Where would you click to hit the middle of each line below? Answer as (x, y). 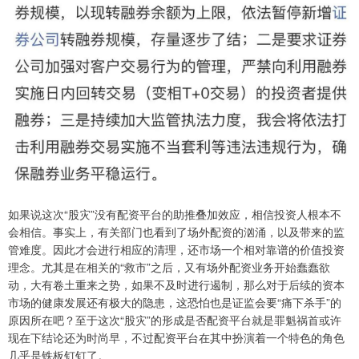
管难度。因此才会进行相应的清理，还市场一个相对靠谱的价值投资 (176, 249)
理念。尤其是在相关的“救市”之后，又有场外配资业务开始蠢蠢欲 (169, 266)
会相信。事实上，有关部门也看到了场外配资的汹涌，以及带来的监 (176, 231)
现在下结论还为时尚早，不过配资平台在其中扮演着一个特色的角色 (176, 337)
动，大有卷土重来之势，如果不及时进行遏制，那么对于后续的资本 (176, 284)
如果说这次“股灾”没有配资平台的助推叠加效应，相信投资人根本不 (175, 214)
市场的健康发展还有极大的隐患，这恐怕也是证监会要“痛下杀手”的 (175, 302)
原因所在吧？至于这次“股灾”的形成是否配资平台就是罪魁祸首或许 (175, 319)
